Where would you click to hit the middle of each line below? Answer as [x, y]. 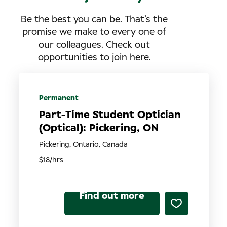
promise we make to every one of [94, 32]
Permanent [59, 98]
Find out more [112, 196]
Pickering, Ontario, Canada [83, 145]
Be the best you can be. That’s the [94, 20]
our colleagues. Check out [94, 45]
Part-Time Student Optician [110, 115]
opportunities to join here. [94, 58]
